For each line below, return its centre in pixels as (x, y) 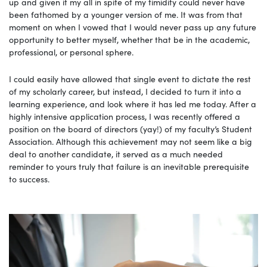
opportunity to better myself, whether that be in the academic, (129, 39)
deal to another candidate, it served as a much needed (116, 153)
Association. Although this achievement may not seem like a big (131, 141)
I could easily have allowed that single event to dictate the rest (130, 78)
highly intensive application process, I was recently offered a (125, 116)
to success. (29, 178)
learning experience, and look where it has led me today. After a (133, 103)
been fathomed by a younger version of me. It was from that (126, 14)
